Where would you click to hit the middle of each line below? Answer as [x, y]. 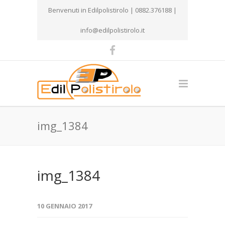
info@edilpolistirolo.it [113, 30]
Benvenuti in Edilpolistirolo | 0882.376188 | [113, 10]
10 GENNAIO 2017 [65, 206]
